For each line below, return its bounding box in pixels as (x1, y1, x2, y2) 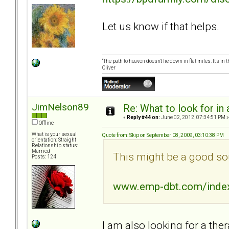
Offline (38, 120, 54, 126)
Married (32, 148, 50, 154)
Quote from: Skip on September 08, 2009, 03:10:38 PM (102, 132, 224, 138)
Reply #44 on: (127, 114, 160, 121)
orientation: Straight (32, 137, 76, 143)
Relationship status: (32, 143, 78, 149)
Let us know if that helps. (102, 19, 219, 33)
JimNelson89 (32, 101, 89, 113)
